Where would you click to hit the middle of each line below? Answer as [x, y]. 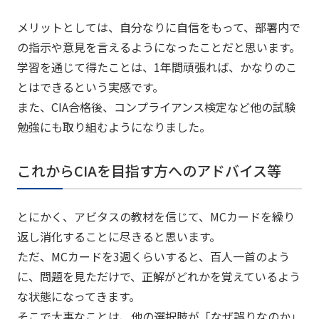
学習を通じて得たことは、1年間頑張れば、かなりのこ [157, 67]
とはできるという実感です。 [90, 87]
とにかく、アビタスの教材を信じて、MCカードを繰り [156, 216]
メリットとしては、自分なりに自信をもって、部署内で [158, 27]
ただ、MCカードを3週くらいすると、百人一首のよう [153, 256]
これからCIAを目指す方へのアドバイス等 [149, 171]
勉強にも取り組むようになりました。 [114, 127]
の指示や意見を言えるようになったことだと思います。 [158, 47]
